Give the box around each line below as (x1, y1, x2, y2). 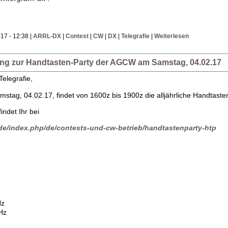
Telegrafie (121, 33, 150, 40)
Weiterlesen (154, 33, 189, 40)
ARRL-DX (33, 33, 62, 40)
